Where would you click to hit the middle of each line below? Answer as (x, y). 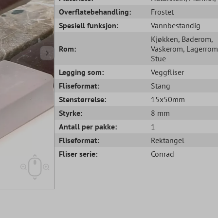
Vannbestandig (175, 25)
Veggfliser (167, 72)
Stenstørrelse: (83, 99)
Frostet (162, 11)
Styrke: (71, 113)
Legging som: (82, 72)
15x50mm (168, 99)
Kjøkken (164, 39)
